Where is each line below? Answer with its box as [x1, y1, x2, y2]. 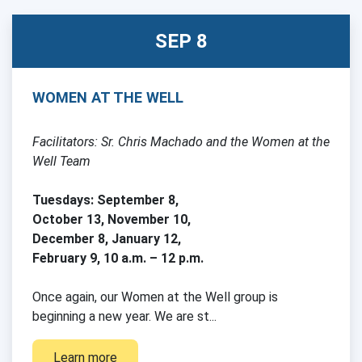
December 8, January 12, [32, 230, 181, 246]
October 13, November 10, [32, 211, 191, 227]
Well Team [32, 153, 90, 169]
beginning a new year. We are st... [32, 308, 217, 324]
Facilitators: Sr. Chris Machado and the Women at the [32, 133, 330, 149]
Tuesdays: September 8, [32, 192, 179, 208]
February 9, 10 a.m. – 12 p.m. [32, 250, 204, 266]
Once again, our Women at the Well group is [32, 288, 278, 305]
